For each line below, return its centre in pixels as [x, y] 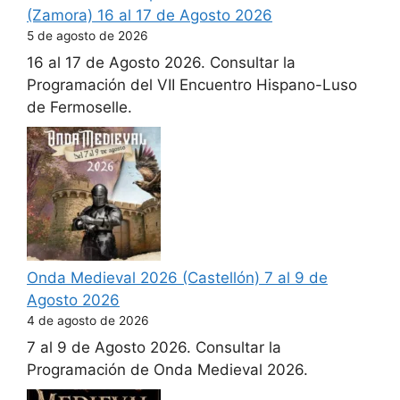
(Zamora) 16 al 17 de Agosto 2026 [150, 15]
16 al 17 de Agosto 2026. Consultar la [161, 63]
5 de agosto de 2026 [87, 35]
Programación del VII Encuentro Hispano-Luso [192, 85]
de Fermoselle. [79, 108]
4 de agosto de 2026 [88, 320]
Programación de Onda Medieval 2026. [167, 370]
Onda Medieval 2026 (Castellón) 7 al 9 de [177, 277]
